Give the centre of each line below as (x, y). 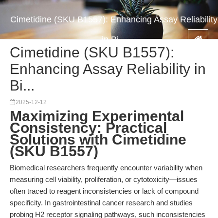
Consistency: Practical (88, 128)
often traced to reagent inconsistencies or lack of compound (104, 191)
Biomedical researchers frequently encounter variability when (106, 168)
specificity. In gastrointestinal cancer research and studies (101, 203)
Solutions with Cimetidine (98, 139)
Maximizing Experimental (97, 116)
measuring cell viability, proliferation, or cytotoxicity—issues (104, 179)
